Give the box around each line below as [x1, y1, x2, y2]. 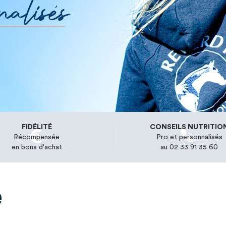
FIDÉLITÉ [21, 124, 52, 131]
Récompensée [14, 134, 60, 141]
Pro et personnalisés [156, 134, 222, 141]
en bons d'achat [11, 144, 62, 151]
